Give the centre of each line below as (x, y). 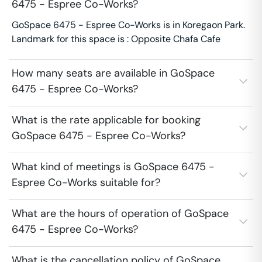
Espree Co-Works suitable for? (86, 182)
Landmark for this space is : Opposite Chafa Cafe (116, 39)
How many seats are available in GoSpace (113, 73)
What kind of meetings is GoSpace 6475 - (113, 167)
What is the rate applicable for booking (106, 120)
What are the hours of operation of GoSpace (120, 213)
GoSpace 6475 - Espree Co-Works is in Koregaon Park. (128, 25)
